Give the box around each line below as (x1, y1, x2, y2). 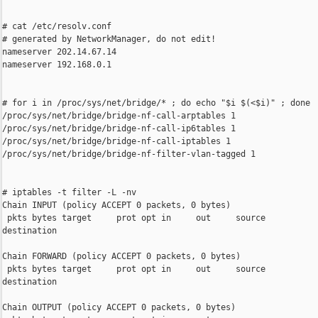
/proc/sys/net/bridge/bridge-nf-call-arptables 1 (2, 111, 236, 121)
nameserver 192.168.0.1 (2, 60, 111, 70)
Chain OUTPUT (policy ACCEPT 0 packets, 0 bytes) (2, 302, 236, 313)
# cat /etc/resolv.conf (2, 21, 111, 32)
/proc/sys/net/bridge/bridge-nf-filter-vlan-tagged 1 (2, 149, 256, 160)
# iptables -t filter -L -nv (2, 187, 136, 198)
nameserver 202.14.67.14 (2, 47, 116, 57)
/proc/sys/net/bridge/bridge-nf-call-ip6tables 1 (2, 124, 236, 134)
